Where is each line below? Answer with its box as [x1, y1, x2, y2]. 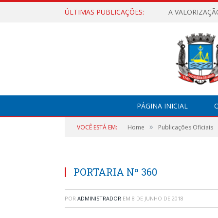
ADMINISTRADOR [77, 195, 121, 202]
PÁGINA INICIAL [136, 101, 188, 110]
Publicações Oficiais [158, 123, 213, 131]
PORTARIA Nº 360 [73, 165, 157, 178]
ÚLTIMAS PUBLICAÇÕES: [65, 7, 144, 17]
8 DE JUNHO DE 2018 [132, 195, 183, 202]
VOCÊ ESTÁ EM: [77, 123, 117, 131]
